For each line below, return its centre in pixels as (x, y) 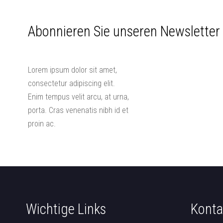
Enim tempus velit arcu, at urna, (78, 97)
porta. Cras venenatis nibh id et (78, 111)
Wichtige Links (66, 209)
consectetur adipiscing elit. (71, 84)
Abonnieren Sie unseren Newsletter (124, 31)
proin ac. (42, 124)
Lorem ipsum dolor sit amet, (72, 70)
